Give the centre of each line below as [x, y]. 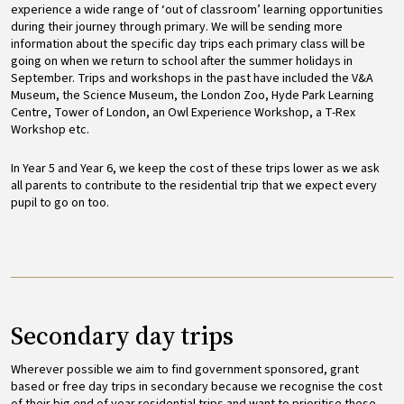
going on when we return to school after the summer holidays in [182, 61]
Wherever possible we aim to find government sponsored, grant [185, 369]
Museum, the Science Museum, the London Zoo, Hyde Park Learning [193, 95]
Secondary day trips [122, 335]
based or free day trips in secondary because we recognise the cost [197, 386]
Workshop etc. [50, 129]
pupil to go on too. [61, 202]
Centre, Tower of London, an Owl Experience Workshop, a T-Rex [183, 112]
